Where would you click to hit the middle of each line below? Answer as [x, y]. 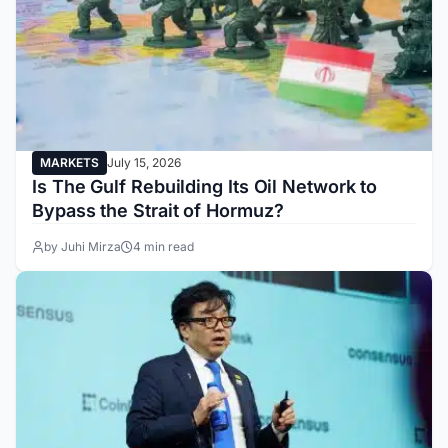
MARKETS [69, 163]
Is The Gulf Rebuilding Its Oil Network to [205, 187]
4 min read [163, 247]
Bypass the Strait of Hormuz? [158, 211]
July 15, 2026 [144, 163]
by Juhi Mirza [82, 247]
